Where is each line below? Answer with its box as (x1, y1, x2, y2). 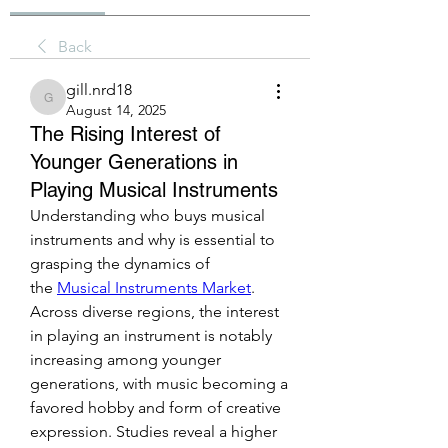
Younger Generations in (30, 150, 238, 174)
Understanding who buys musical (30, 206, 265, 225)
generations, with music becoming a (30, 374, 288, 393)
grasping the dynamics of (30, 254, 210, 273)
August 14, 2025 (66, 101, 166, 119)
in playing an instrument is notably (30, 326, 272, 345)
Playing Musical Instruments (30, 178, 278, 202)
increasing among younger (30, 350, 221, 369)
